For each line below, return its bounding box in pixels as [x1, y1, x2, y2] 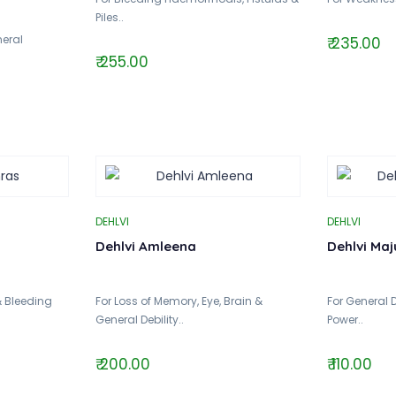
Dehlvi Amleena [95, 237, 196, 255]
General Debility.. [95, 311, 184, 327]
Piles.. [95, 9, 124, 25]
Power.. [327, 311, 364, 327]
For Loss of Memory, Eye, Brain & [95, 293, 263, 308]
